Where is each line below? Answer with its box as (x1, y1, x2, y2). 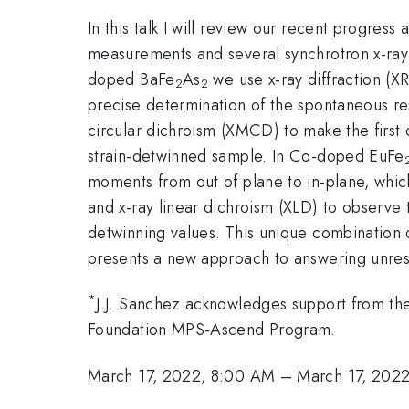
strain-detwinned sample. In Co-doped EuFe (88, 143, 404, 168)
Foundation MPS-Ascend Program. (88, 318, 336, 342)
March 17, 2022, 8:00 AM (88, 363, 276, 388)
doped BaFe (88, 67, 175, 91)
